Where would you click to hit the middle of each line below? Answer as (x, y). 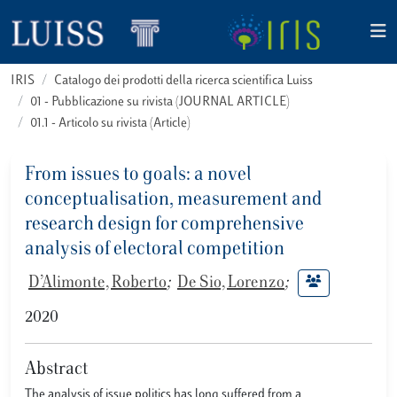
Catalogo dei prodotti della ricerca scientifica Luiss (183, 81)
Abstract (56, 370)
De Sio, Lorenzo (231, 283)
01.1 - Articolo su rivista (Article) (110, 124)
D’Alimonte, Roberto (97, 283)
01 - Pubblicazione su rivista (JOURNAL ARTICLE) (160, 102)
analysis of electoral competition (155, 250)
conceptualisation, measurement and (174, 200)
